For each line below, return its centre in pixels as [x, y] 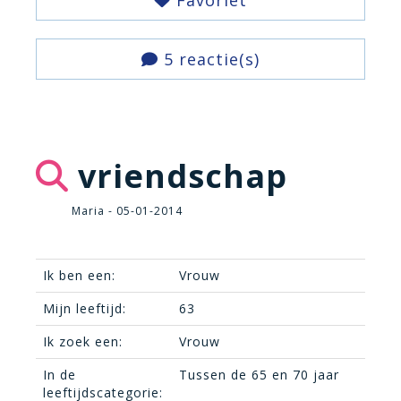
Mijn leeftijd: [85, 308]
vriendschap [178, 176]
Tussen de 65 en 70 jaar [259, 375]
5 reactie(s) [209, 59]
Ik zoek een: [83, 341]
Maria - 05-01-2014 [127, 211]
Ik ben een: [79, 275]
